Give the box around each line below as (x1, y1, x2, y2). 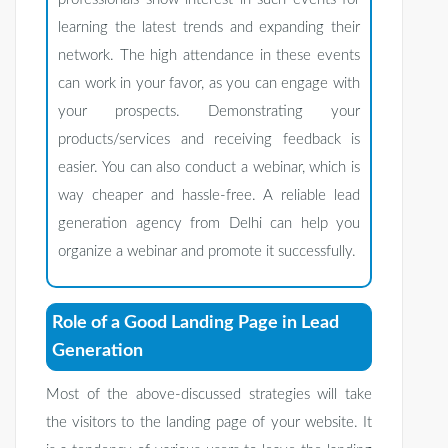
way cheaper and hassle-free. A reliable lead (58, 188, 360, 204)
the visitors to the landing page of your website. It (46, 415, 372, 431)
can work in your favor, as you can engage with (58, 76, 360, 92)
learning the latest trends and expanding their (58, 20, 360, 36)
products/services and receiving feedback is (58, 132, 360, 148)
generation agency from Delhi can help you (58, 216, 360, 232)
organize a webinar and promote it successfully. (58, 244, 356, 260)
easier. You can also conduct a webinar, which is (58, 160, 360, 176)
